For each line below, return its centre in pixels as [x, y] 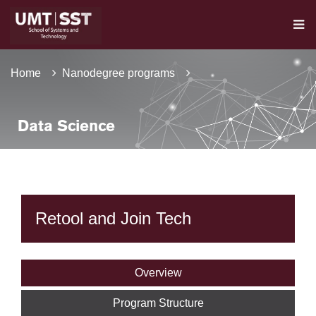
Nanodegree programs [119, 73]
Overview [158, 273]
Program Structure [158, 303]
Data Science [66, 127]
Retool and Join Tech [113, 218]
